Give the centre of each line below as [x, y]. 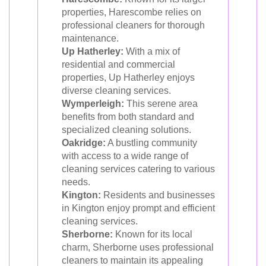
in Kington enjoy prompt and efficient [138, 208]
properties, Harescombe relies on [132, 12]
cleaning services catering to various [138, 169]
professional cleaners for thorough [133, 25]
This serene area [161, 103]
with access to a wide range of [125, 156]
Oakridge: [84, 142]
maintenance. [90, 38]
